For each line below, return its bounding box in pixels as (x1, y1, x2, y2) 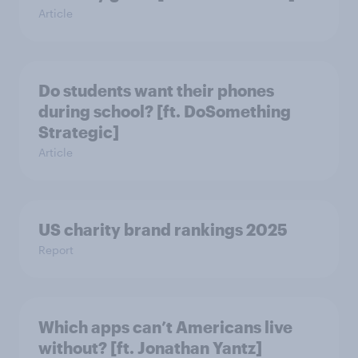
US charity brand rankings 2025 (38, 220, 288, 240)
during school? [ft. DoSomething (38, 101, 291, 121)
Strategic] (38, 122, 119, 142)
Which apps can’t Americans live (38, 317, 292, 337)
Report (38, 243, 74, 257)
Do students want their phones (38, 81, 274, 101)
